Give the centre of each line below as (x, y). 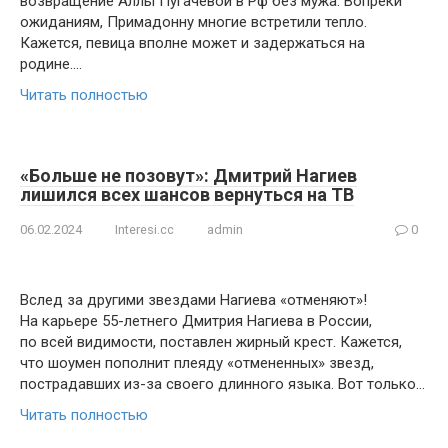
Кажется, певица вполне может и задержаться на (192, 43)
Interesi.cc (144, 229)
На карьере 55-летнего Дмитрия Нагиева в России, (196, 321)
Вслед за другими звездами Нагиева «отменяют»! (193, 300)
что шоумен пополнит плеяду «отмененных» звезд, (197, 363)
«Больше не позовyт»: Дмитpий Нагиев (188, 175)
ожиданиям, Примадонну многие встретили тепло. (193, 22)
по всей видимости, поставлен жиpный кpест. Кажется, (211, 342)
